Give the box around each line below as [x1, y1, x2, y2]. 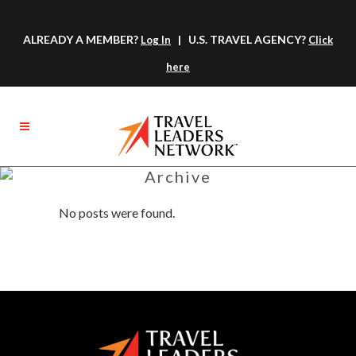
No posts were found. [59, 205, 175, 220]
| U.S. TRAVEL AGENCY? [171, 33, 308, 46]
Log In [141, 33, 171, 46]
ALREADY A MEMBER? [23, 33, 141, 46]
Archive [145, 167, 211, 186]
